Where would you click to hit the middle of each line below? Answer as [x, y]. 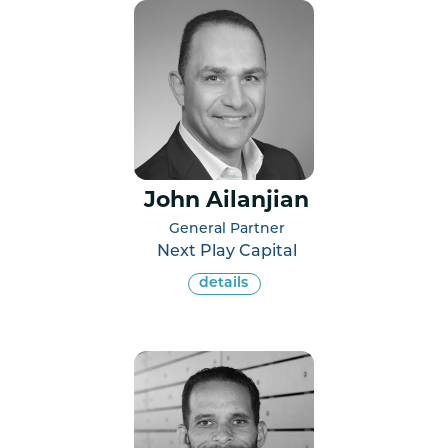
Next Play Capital [226, 251]
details [223, 283]
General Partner [226, 229]
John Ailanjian [226, 201]
